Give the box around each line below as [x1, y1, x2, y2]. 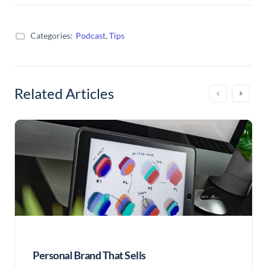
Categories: [30, 30, 73, 41]
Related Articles [14, 84, 114, 102]
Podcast [76, 30, 105, 41]
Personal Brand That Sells [33, 248, 146, 262]
